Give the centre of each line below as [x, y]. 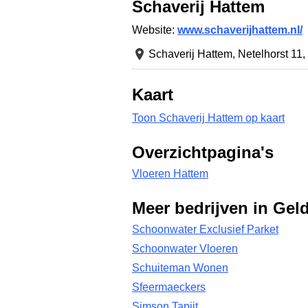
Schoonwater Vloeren [185, 249]
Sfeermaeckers [169, 287]
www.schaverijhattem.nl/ [240, 30]
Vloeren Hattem [170, 174]
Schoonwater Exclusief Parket [205, 229]
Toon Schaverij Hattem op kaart [208, 118]
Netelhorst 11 [270, 54]
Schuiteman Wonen [180, 268]
